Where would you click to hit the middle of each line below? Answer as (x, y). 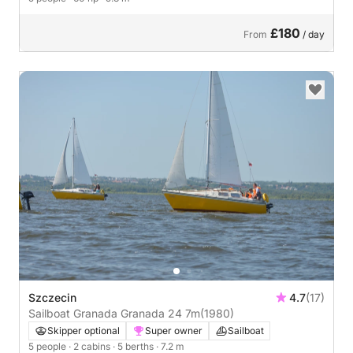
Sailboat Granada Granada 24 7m (114, 313)
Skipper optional (84, 331)
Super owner (174, 331)
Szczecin (52, 297)
